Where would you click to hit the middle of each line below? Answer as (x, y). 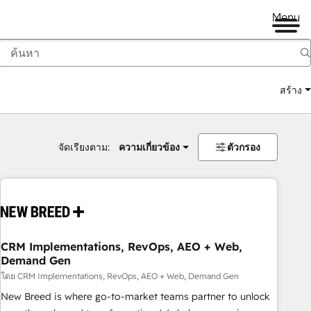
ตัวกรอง (244, 147)
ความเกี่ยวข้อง (149, 147)
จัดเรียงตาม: (84, 147)
